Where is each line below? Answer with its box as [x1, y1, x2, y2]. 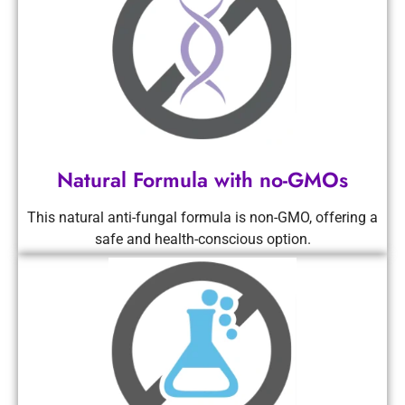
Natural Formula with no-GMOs [57, 164, 348, 195]
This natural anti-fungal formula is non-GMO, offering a [27, 208, 378, 226]
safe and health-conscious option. [94, 230, 311, 248]
